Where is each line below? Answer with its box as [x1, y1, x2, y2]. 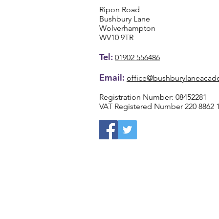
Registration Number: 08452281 [99, 92, 207, 102]
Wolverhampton [99, 23, 155, 33]
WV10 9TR [99, 32, 133, 42]
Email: [99, 71, 125, 83]
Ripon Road [99, 4, 140, 14]
